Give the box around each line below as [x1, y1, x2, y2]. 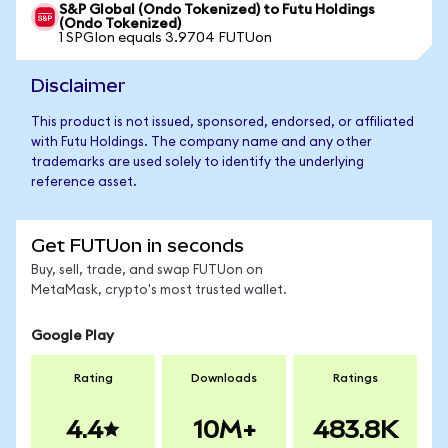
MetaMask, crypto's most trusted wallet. [31, 284, 287, 297]
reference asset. [31, 176, 137, 189]
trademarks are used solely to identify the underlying [31, 156, 364, 169]
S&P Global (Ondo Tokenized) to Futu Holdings [59, 3, 375, 17]
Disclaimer [31, 75, 126, 96]
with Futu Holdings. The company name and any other [31, 136, 372, 149]
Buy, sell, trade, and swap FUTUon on [31, 264, 263, 277]
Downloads [191, 372, 257, 384]
